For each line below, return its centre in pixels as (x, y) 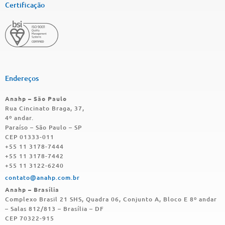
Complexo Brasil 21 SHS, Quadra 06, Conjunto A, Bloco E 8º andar (111, 199)
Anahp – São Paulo (36, 98)
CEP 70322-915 (31, 218)
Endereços (22, 78)
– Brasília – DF (81, 208)
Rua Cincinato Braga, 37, (45, 108)
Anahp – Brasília (32, 189)
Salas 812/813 (33, 208)
